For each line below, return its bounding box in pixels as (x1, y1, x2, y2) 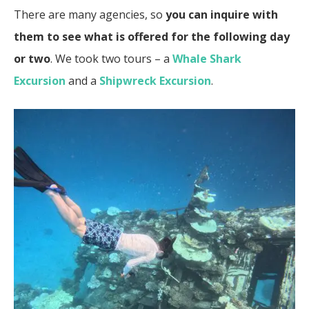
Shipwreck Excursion (99, 73, 211, 89)
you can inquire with (166, 7, 278, 23)
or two (14, 51, 50, 67)
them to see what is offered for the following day (14, 29, 290, 45)
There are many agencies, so (14, 7, 166, 23)
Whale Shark (172, 51, 241, 67)
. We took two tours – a (50, 51, 172, 67)
